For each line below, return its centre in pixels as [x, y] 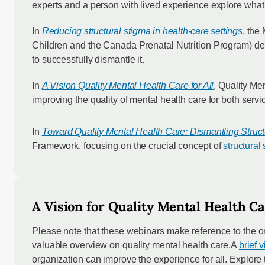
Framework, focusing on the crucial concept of [128, 146]
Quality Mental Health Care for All [146, 86]
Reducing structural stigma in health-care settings [142, 31]
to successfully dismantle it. [88, 60]
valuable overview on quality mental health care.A [135, 245]
